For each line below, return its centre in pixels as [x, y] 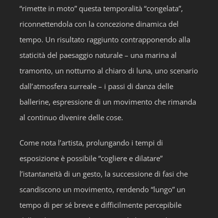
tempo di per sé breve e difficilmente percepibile [100, 205]
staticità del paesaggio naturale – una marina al [98, 55]
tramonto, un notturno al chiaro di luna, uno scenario [109, 71]
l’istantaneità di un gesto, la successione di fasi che [104, 174]
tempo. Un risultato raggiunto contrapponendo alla [105, 39]
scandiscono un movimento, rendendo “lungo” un [102, 189]
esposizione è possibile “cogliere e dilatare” [91, 158]
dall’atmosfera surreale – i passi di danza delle [96, 86]
